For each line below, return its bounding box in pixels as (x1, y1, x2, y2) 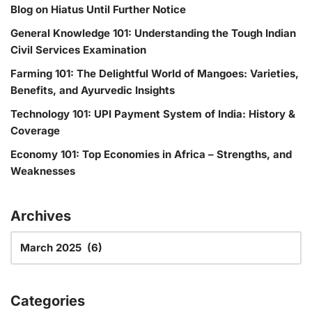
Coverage (10, 124, 60, 137)
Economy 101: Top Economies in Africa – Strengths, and (10, 148, 292, 161)
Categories (10, 292, 85, 309)
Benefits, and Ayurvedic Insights (10, 84, 175, 97)
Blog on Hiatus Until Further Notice (10, 3, 186, 16)
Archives (10, 208, 71, 224)
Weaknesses (10, 164, 75, 178)
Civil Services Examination (10, 43, 146, 56)
